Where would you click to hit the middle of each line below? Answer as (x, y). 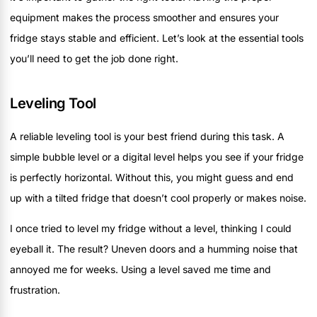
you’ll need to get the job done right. (94, 58)
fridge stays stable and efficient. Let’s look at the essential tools (157, 38)
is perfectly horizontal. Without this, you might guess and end (152, 177)
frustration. (35, 290)
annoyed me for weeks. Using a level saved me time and (140, 270)
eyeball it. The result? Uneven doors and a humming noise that (154, 249)
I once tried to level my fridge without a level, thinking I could (151, 229)
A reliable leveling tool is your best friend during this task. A (147, 136)
